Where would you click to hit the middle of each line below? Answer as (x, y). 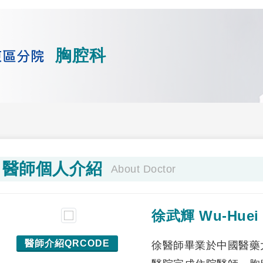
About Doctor (143, 169)
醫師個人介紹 (52, 169)
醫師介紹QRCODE (67, 243)
